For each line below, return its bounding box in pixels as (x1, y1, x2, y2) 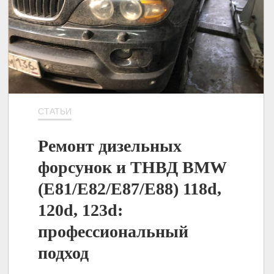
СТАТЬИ (38, 106, 72, 116)
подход (38, 243, 89, 262)
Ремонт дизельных (38, 136, 182, 155)
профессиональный (38, 221, 189, 241)
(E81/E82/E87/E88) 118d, (38, 179, 222, 198)
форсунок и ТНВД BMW (38, 157, 228, 177)
